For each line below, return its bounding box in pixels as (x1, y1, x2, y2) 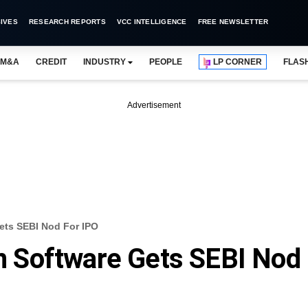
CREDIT (35, 57, 67, 67)
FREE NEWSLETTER (197, 18, 269, 25)
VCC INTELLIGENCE (116, 18, 187, 25)
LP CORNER (213, 57, 263, 67)
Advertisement (127, 100, 181, 110)
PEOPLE (148, 57, 183, 67)
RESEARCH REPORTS (28, 18, 106, 25)
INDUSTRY (82, 57, 126, 67)
